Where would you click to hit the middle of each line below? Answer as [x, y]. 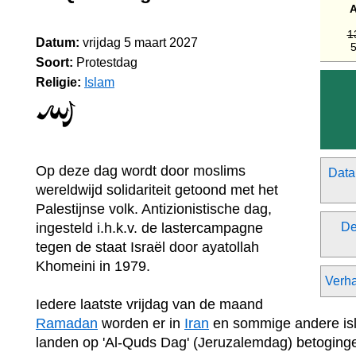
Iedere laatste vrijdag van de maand [149, 305]
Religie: [58, 82]
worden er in [141, 324]
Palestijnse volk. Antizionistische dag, [154, 209]
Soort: [54, 62]
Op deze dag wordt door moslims [141, 170]
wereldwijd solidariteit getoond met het [157, 190]
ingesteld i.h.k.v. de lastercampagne [149, 228]
